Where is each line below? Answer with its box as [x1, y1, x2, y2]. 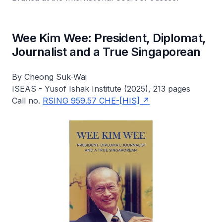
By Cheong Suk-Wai [12, 72, 87, 82]
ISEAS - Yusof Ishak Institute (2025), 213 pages [12, 84, 190, 94]
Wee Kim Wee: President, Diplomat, [12, 31, 206, 45]
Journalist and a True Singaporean [12, 45, 201, 59]
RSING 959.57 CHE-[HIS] [43, 96, 140, 106]
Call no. [12, 96, 43, 106]
